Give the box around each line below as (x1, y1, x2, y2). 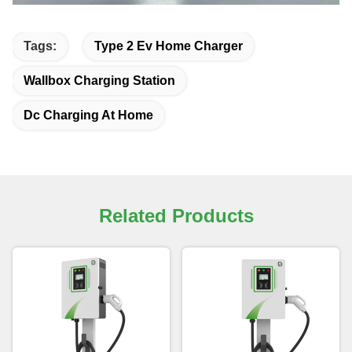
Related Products (98, 204, 254, 226)
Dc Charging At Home (24, 108, 153, 122)
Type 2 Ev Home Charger (94, 38, 243, 53)
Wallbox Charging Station (24, 73, 175, 87)
